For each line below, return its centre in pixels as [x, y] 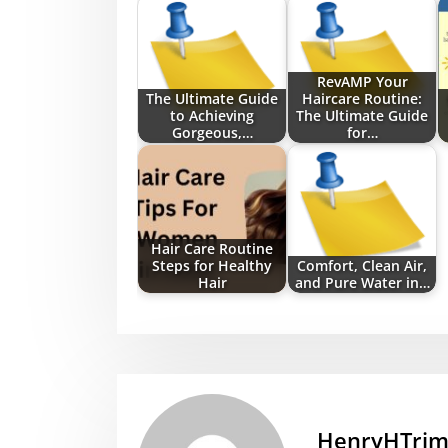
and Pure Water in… [362, 283]
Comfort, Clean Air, [362, 266]
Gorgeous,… [212, 133]
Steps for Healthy [212, 266]
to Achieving [212, 116]
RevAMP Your [362, 82]
